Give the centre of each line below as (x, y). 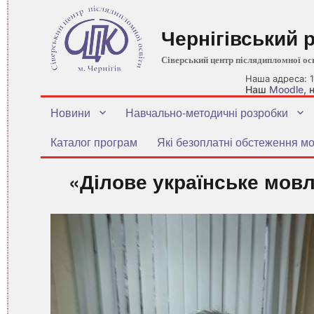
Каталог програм (94, 142)
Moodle (286, 89)
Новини (70, 112)
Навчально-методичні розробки (207, 112)
